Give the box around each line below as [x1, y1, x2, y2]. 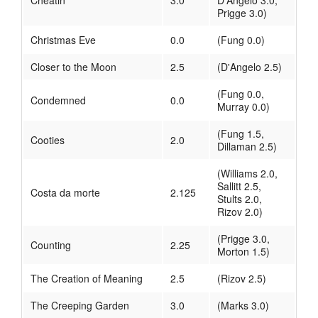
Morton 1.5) [217, 244, 270, 259]
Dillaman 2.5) [217, 139, 277, 154]
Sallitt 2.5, [217, 179, 261, 194]
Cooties [31, 133, 65, 148]
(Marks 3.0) [217, 298, 269, 313]
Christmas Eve [31, 33, 96, 48]
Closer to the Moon [31, 60, 116, 75]
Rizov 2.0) [217, 204, 263, 219]
